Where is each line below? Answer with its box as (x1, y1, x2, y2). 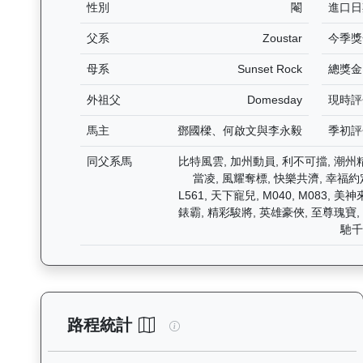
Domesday (247, 93, 303, 107)
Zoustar (263, 32, 303, 45)
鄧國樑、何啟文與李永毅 (177, 124, 303, 138)
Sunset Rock (237, 62, 303, 76)
